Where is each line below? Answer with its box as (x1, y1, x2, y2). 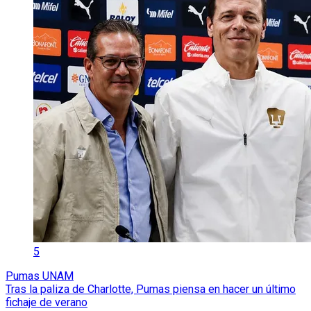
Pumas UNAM (6, 269, 74, 283)
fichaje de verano (6, 295, 87, 309)
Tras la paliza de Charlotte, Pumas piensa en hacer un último (6, 282, 296, 296)
